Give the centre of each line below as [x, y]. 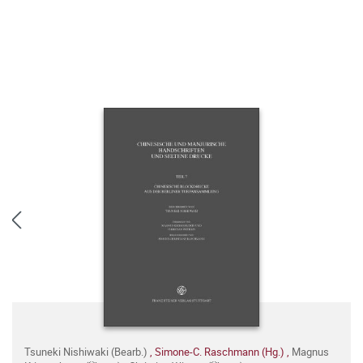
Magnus [310, 351]
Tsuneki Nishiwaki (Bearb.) [87, 351]
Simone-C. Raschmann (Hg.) [221, 351]
